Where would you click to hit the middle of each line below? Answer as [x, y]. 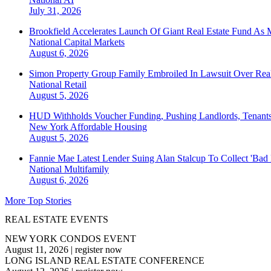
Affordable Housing [109, 127]
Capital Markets [94, 42]
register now [99, 249]
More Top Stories [38, 201]
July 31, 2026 [55, 11]
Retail [75, 85]
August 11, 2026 [37, 249]
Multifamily [87, 169]
